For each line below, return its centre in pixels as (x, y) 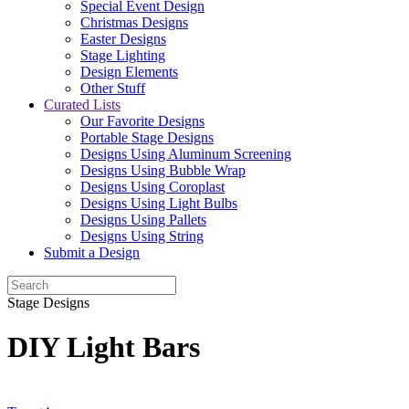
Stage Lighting (123, 55)
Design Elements (129, 72)
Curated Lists (82, 105)
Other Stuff (113, 88)
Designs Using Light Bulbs (159, 203)
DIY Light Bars (104, 347)
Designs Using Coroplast (152, 187)
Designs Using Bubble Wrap (163, 170)
